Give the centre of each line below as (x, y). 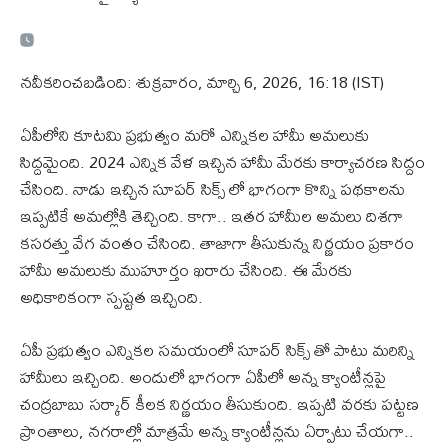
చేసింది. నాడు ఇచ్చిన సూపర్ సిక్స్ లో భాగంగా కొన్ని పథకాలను (212, 189)
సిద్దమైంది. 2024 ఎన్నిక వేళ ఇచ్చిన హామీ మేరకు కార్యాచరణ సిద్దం (222, 162)
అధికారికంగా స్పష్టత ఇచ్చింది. (111, 297)
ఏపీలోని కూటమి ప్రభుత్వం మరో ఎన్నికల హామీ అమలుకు (194, 135)
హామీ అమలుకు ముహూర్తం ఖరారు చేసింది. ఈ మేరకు (186, 270)
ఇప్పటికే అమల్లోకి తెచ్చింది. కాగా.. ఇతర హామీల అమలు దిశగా (211, 216)
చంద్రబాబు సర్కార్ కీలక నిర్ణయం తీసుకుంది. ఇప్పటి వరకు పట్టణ (219, 404)
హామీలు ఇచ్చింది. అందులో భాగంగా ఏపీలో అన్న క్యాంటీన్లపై (203, 377)
